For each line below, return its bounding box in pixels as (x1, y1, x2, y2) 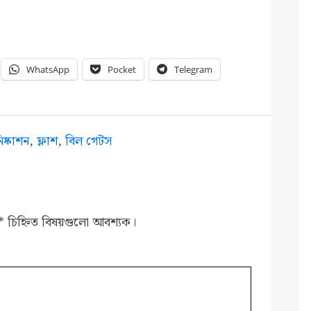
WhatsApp (26, 63, 70, 76)
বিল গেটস (65, 131, 112, 151)
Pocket (108, 63, 137, 76)
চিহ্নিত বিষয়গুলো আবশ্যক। (4, 212, 137, 233)
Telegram (174, 63, 213, 76)
